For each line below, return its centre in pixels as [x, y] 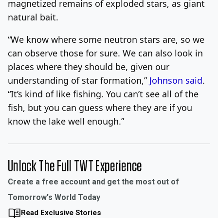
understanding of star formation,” [79, 80]
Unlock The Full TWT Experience [75, 166]
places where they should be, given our [89, 66]
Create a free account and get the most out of [93, 182]
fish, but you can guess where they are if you [100, 107]
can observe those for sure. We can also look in [105, 53]
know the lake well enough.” [66, 121]
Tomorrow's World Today [54, 197]
